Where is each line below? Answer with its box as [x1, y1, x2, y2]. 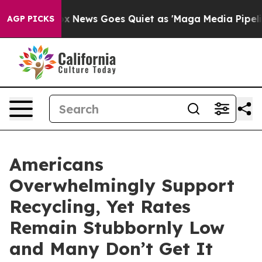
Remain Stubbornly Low [9, 216, 225, 239]
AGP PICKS [7, 13, 54, 24]
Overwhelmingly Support [9, 174, 235, 196]
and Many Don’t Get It [9, 237, 213, 260]
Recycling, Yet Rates [9, 195, 191, 218]
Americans [9, 153, 104, 175]
